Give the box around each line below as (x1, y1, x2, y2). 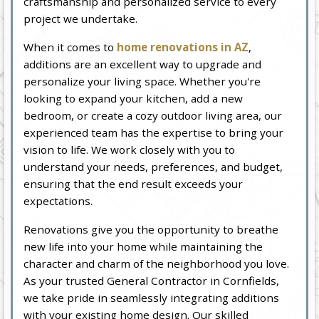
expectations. (23, 193, 93, 208)
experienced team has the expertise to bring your (23, 125, 284, 140)
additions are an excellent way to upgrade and (23, 56, 262, 71)
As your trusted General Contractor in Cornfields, (23, 273, 280, 288)
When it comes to (23, 39, 117, 54)
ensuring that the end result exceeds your (23, 176, 244, 191)
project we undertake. (23, 11, 138, 26)
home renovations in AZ (117, 39, 249, 54)
